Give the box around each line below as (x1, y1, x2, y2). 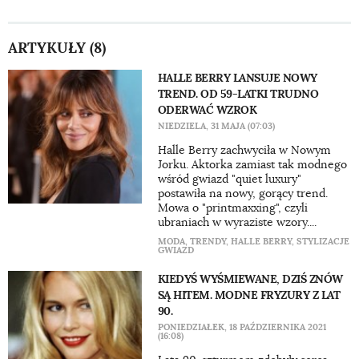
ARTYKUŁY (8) (8, 38, 106, 57)
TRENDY (189, 236, 226, 247)
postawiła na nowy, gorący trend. (157, 186, 328, 200)
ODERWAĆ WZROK (157, 103, 257, 117)
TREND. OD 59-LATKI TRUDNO (157, 87, 319, 101)
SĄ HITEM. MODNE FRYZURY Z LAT (157, 288, 341, 302)
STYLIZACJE (296, 236, 349, 247)
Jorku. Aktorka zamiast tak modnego (157, 157, 347, 171)
